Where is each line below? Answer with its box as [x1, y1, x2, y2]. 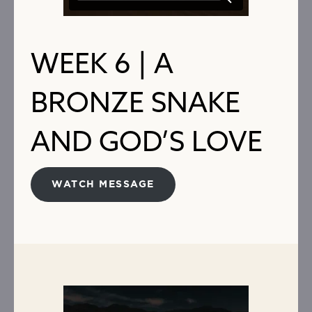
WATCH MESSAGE [52, 180, 155, 190]
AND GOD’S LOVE [31, 123, 263, 159]
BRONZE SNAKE [31, 84, 240, 120]
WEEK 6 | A [31, 45, 173, 81]
